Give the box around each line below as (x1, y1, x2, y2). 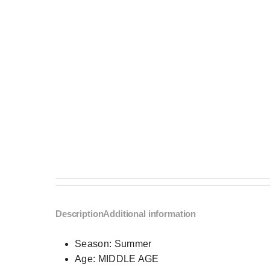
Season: (75, 239, 115, 249)
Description (55, 209, 104, 219)
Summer (114, 239, 152, 249)
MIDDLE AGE (98, 254, 159, 264)
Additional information (103, 209, 196, 219)
